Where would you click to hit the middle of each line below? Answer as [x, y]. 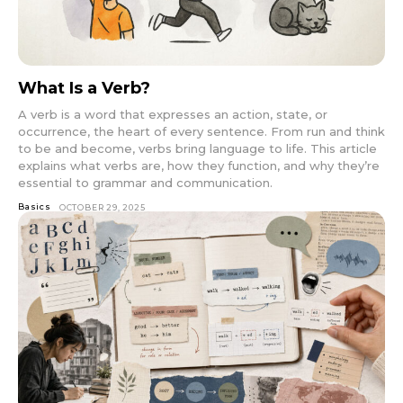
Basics [35, 207]
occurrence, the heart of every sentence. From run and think [201, 132]
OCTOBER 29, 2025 [102, 208]
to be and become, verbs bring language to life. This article [197, 149]
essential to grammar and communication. [145, 183]
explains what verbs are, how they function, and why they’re [199, 166]
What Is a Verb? [84, 89]
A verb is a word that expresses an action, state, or [173, 115]
